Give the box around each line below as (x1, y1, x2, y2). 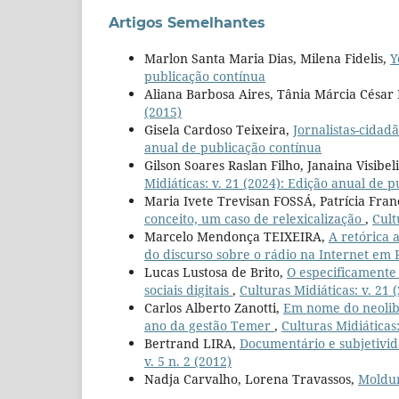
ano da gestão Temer (144, 316, 274, 334)
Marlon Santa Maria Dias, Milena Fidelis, (144, 49, 390, 67)
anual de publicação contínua (144, 138, 322, 156)
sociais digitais (144, 281, 232, 298)
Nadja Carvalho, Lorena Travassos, (144, 370, 358, 387)
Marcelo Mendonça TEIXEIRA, (144, 227, 329, 245)
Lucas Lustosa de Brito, (144, 263, 287, 281)
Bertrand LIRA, (144, 334, 240, 352)
